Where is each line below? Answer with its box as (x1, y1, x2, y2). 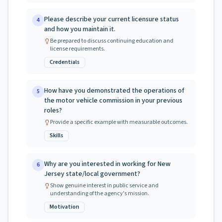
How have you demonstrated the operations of (44, 86, 184, 96)
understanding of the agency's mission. (50, 189, 149, 198)
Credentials (50, 58, 80, 66)
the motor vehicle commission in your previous (44, 96, 182, 106)
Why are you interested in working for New (44, 159, 170, 169)
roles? (44, 106, 62, 115)
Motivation (50, 203, 79, 211)
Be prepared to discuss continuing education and (50, 37, 173, 45)
